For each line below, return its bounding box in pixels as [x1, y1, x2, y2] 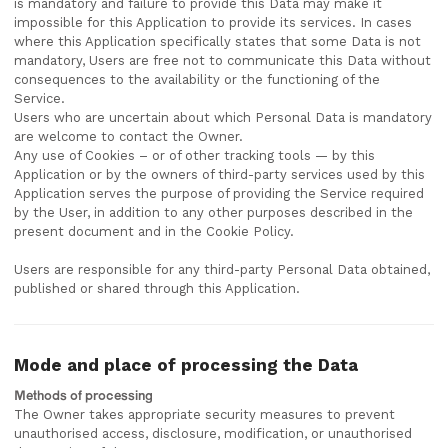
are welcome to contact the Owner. [14, 129, 243, 144]
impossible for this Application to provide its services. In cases [14, 15, 412, 30]
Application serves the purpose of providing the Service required [14, 186, 424, 201]
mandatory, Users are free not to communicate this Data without [14, 53, 431, 68]
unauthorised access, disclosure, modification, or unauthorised [14, 426, 412, 441]
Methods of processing [14, 387, 153, 403]
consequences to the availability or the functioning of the [14, 72, 380, 87]
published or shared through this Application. [14, 281, 300, 296]
